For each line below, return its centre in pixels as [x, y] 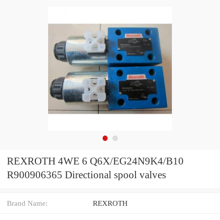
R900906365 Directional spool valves [86, 175]
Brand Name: [27, 203]
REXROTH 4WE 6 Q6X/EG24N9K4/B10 [95, 161]
